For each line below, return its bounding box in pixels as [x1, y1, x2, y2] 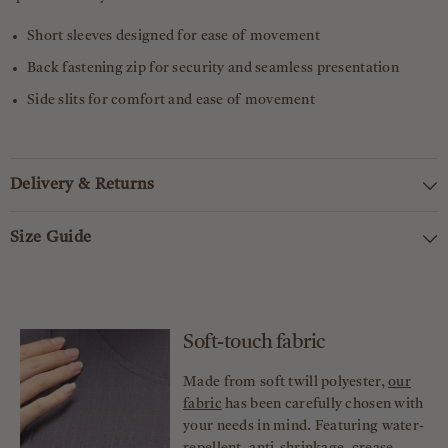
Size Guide [10, 230, 92, 247]
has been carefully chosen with [221, 397, 424, 412]
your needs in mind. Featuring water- [183, 419, 425, 434]
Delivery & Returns [10, 177, 155, 194]
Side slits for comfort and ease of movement [27, 93, 316, 108]
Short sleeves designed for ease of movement [27, 29, 321, 44]
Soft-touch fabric [183, 333, 325, 354]
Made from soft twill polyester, [183, 375, 389, 390]
